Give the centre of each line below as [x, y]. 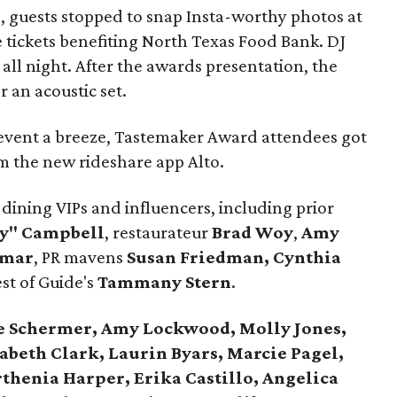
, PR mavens [81, 257]
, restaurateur [159, 232]
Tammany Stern [165, 282]
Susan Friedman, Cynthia [234, 257]
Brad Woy [253, 232]
